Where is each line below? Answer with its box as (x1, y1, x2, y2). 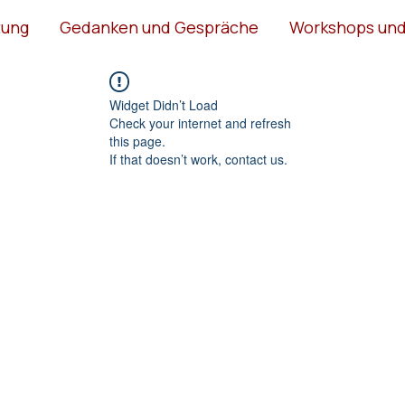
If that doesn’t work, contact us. (109, 150, 287, 168)
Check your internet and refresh (109, 114, 291, 132)
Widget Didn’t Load (109, 96, 218, 114)
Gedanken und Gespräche (60, 16, 259, 38)
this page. (109, 132, 165, 150)
